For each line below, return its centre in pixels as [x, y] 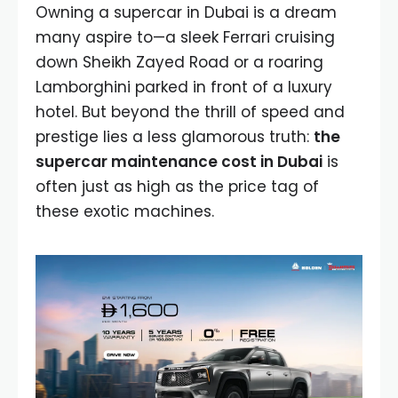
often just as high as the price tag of [177, 187]
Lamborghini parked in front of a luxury [184, 87]
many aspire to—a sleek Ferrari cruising [185, 37]
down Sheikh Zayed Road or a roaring [179, 62]
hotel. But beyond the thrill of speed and [190, 112]
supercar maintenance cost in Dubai [179, 162]
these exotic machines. [125, 211]
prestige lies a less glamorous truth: [175, 137]
